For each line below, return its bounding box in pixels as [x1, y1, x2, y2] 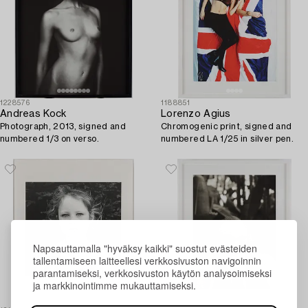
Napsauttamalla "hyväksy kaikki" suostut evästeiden [33, 241, 257, 255]
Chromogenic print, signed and [161, 122, 292, 131]
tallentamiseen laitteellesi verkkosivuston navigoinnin [33, 253, 261, 267]
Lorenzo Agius [161, 109, 231, 119]
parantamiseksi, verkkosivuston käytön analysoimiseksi [33, 265, 272, 280]
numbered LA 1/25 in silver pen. [161, 134, 294, 143]
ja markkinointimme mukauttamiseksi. [33, 278, 196, 292]
